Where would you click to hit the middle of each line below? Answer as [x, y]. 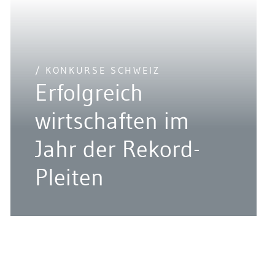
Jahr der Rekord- [117, 149]
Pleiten [69, 177]
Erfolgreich [89, 93]
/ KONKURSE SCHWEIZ [97, 70]
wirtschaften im [112, 121]
